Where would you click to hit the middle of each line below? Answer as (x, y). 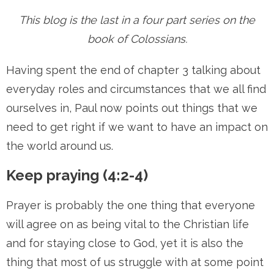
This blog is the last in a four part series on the (137, 20)
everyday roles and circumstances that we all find (136, 89)
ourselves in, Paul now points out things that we (132, 108)
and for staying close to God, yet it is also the (125, 243)
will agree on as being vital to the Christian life (128, 224)
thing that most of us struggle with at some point (135, 262)
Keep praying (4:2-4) (77, 175)
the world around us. (60, 146)
